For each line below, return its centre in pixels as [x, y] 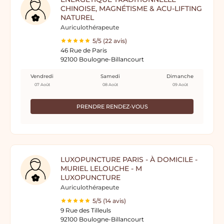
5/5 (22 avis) [110, 41]
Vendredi [42, 76]
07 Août [42, 84]
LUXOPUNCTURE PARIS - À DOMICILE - [129, 159]
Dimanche [180, 76]
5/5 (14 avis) [109, 201]
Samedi [110, 76]
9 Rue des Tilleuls [86, 210]
